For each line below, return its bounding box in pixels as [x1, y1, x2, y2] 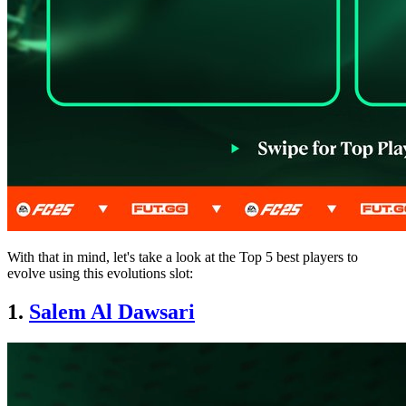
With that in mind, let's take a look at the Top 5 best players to [7, 248, 358, 265]
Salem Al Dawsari [29, 299, 195, 324]
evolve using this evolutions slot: [7, 265, 193, 281]
